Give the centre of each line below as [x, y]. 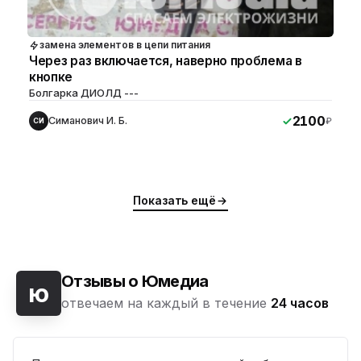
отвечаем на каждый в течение [166, 303]
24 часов [300, 303]
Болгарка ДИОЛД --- [84, 93]
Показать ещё [174, 201]
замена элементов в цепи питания [125, 45]
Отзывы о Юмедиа [135, 282]
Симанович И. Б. [88, 121]
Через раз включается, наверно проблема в [166, 61]
